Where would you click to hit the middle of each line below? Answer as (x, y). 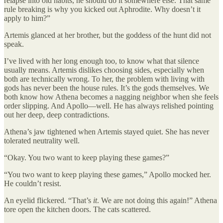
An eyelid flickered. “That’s (49, 201)
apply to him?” (27, 18)
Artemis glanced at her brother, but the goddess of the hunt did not (108, 35)
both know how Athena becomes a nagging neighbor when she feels (111, 97)
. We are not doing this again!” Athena (157, 201)
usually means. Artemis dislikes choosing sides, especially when (104, 70)
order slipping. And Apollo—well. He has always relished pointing (109, 106)
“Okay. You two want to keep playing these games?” (87, 158)
